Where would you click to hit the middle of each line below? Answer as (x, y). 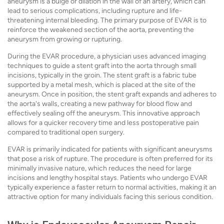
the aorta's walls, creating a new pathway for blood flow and (100, 104)
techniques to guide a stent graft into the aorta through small (102, 66)
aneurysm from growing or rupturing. (65, 39)
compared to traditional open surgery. (66, 132)
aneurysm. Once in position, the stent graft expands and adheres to (112, 94)
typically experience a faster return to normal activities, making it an (112, 187)
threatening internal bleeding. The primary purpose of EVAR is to (107, 20)
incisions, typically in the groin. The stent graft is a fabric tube (102, 75)
